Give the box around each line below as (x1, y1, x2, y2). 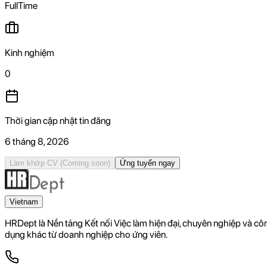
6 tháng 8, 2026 (5, 135, 69, 147)
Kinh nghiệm (5, 46, 54, 58)
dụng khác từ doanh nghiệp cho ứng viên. (5, 228, 167, 240)
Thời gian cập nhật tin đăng (5, 114, 111, 126)
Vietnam (10, 197, 38, 206)
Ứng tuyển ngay (120, 158, 175, 167)
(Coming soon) (60, 158, 110, 167)
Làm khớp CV (10, 158, 58, 167)
